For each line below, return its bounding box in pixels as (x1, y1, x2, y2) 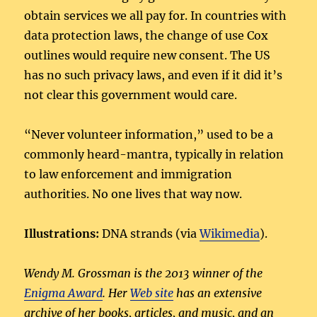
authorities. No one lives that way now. (24, 186, 243, 201)
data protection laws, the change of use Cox (24, 28, 269, 42)
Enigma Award (24, 285, 103, 300)
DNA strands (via (99, 226, 200, 241)
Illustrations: (24, 226, 100, 241)
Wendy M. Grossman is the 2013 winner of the (24, 265, 263, 280)
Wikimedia (200, 226, 260, 241)
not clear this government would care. (24, 87, 238, 102)
